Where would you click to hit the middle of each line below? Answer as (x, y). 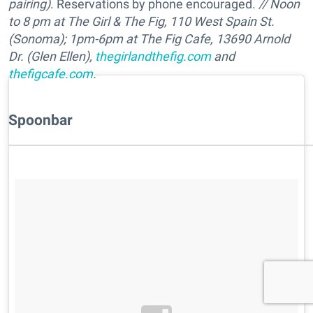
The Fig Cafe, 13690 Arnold (213, 38)
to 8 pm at (38, 21)
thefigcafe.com (51, 73)
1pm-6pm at (102, 38)
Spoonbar (41, 119)
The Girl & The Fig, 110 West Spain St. (171, 21)
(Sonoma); (37, 38)
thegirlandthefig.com (153, 56)
